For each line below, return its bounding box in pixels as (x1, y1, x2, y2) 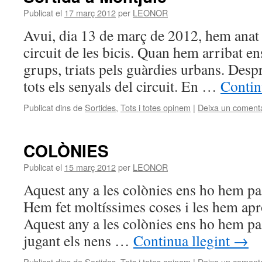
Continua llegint (133, 230, 233, 250)
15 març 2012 (64, 161, 116, 173)
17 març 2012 (64, 6, 116, 19)
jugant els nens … (23, 230, 133, 250)
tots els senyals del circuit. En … (23, 76, 220, 96)
